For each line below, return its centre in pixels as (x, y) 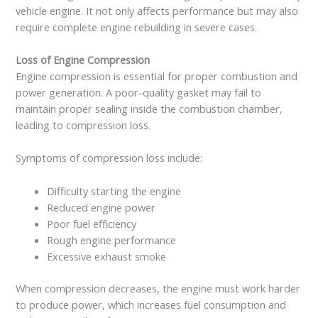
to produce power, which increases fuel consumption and (151, 304)
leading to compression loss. (83, 125)
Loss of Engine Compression (83, 60)
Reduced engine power (102, 207)
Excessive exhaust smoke (107, 256)
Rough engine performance (112, 240)
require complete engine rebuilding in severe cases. (137, 27)
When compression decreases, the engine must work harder (158, 288)
